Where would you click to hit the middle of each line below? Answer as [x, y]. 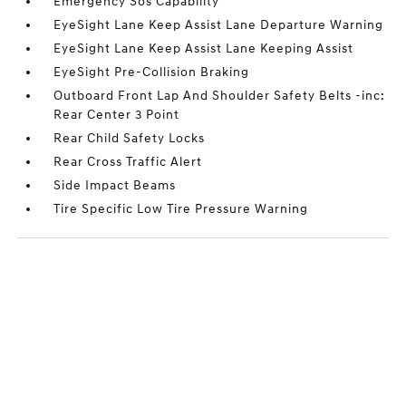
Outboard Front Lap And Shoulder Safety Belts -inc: [220, 96]
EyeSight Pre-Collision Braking [152, 72]
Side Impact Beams [115, 186]
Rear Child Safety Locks [130, 139]
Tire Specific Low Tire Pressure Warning [181, 209]
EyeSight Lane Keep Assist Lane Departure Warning [219, 25]
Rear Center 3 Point [117, 115]
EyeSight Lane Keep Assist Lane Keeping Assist [204, 49]
